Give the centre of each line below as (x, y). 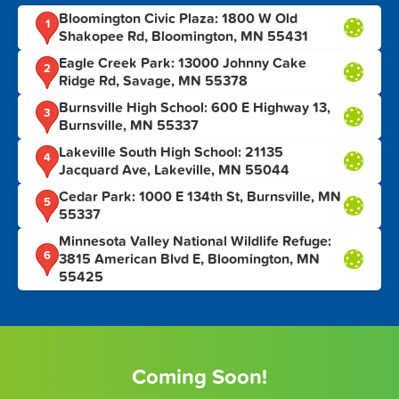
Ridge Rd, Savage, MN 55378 (153, 81)
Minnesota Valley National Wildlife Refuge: (195, 242)
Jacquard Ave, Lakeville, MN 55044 (174, 171)
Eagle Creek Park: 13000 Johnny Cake (183, 64)
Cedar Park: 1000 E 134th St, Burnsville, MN (200, 197)
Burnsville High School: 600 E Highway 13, (195, 108)
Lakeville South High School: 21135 (171, 153)
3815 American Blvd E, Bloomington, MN (189, 260)
